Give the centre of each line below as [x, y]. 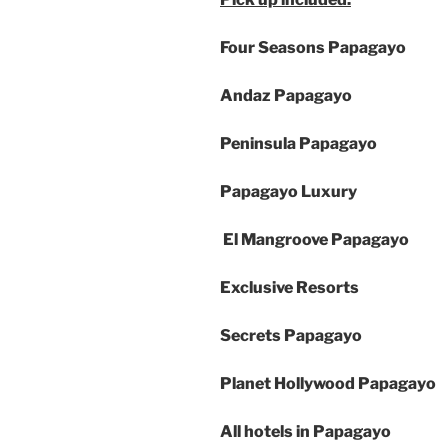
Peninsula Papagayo [298, 144]
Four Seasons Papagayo [313, 48]
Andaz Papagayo [286, 96]
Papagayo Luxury [288, 192]
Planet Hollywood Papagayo [328, 384]
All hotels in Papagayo [305, 432]
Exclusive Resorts [289, 288]
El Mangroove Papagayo [314, 240]
